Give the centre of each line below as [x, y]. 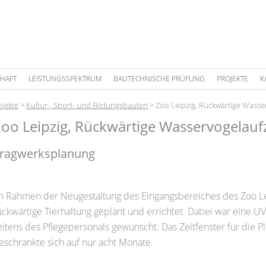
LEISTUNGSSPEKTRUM [65, 79]
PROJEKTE [232, 79]
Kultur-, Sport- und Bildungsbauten [87, 105]
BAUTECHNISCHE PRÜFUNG [159, 79]
